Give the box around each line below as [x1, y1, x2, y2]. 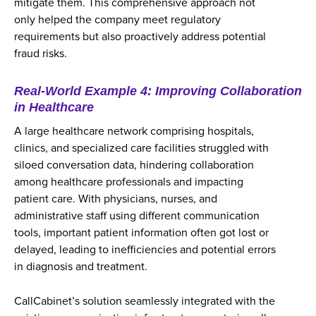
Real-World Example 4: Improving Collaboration [14, 84, 302, 98]
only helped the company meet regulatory [14, 13, 221, 27]
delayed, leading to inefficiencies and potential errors [14, 243, 276, 257]
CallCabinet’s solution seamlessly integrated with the [14, 294, 275, 308]
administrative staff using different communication [14, 209, 260, 223]
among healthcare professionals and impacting [14, 175, 243, 189]
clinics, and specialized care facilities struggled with [14, 141, 269, 155]
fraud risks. [14, 47, 67, 61]
